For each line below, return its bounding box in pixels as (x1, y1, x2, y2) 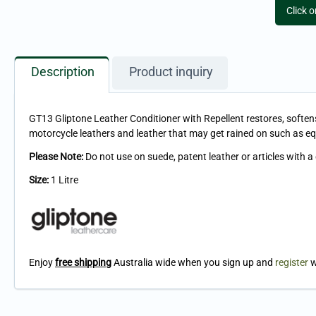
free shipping (55, 257, 111, 269)
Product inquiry (129, 65, 213, 80)
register (275, 257, 308, 269)
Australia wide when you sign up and (111, 257, 273, 269)
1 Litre (49, 174, 78, 186)
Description (31, 65, 95, 80)
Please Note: (29, 151, 85, 163)
